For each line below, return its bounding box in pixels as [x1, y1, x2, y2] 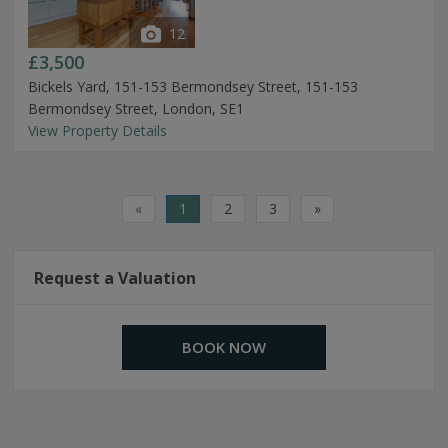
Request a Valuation [34, 267, 196, 289]
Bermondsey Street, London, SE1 [28, 99, 244, 118]
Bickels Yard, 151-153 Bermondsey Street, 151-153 [28, 77, 358, 96]
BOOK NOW [182, 337, 266, 357]
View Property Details [28, 121, 167, 140]
